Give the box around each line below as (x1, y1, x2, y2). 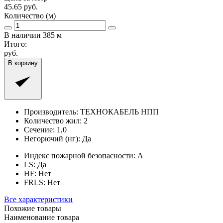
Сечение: (24, 125, 55, 134)
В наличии (4, 30, 43, 39)
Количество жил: (24, 116, 82, 125)
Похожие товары (4, 204, 61, 213)
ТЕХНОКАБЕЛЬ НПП (80, 107, 159, 116)
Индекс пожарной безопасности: (24, 151, 135, 160)
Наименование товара (4, 213, 79, 222)
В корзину (8, 59, 38, 67)
